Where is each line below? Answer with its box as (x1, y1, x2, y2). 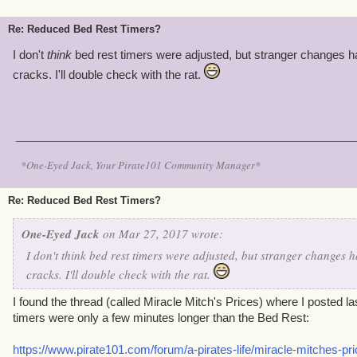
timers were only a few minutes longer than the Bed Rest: (13, 311, 309, 324)
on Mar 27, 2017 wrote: (100, 226, 223, 241)
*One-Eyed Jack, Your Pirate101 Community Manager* (21, 158, 261, 172)
